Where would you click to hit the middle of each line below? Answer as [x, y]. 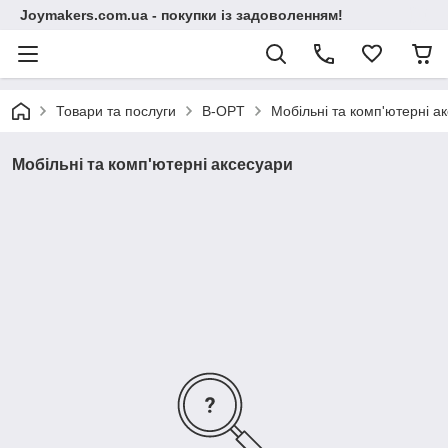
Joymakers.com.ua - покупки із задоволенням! [181, 15]
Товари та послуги [116, 111]
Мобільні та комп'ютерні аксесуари [152, 164]
